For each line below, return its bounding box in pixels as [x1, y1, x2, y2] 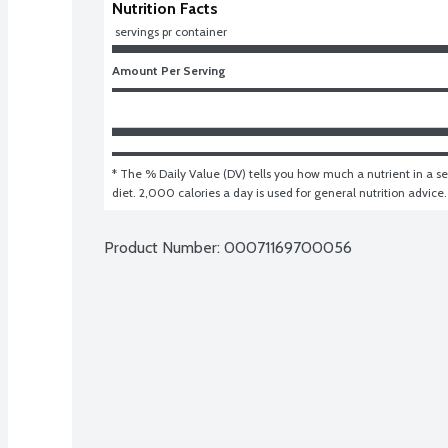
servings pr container [115, 23, 227, 39]
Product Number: [104, 237, 224, 257]
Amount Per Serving [112, 62, 226, 78]
